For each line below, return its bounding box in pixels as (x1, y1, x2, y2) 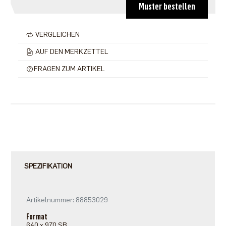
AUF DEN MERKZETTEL (33, 47, 108, 56)
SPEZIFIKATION (24, 162, 73, 171)
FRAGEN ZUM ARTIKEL (33, 65, 105, 74)
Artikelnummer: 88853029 (26, 196, 108, 205)
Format (26, 212, 48, 222)
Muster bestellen (139, 1, 196, 13)
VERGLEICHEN (33, 30, 80, 39)
